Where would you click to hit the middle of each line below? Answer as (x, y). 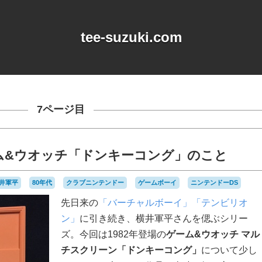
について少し (229, 250)
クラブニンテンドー (95, 182)
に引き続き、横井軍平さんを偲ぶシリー (164, 218)
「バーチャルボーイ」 (145, 203)
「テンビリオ (220, 203)
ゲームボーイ (157, 182)
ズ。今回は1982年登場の (113, 234)
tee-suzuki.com (131, 37)
